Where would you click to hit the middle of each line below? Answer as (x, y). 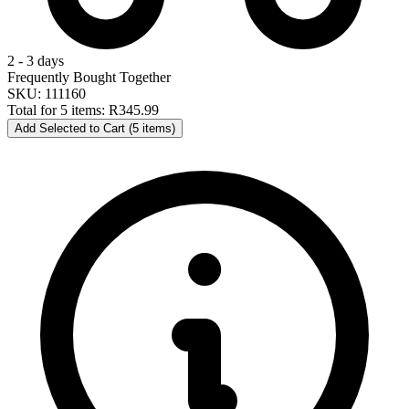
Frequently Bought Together (89, 77)
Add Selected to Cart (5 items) (95, 128)
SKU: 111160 (47, 93)
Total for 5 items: (58, 110)
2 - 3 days (36, 60)
